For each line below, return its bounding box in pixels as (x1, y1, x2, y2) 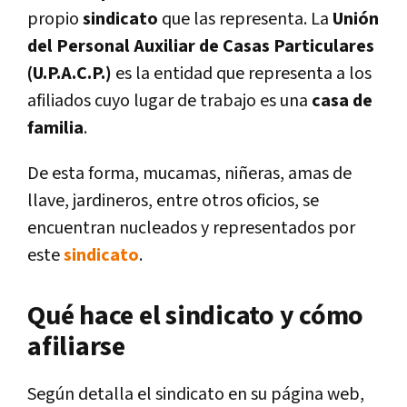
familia (27, 115, 84, 140)
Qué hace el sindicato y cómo (27, 297, 363, 334)
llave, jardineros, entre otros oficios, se (27, 188, 319, 213)
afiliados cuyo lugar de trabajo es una (27, 88, 312, 113)
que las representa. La (158, 6, 333, 31)
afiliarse (27, 328, 125, 365)
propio (27, 6, 83, 31)
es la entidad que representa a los (112, 61, 372, 85)
